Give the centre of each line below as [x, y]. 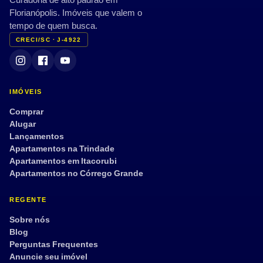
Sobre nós [30, 220]
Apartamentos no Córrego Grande [76, 173]
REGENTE [28, 200]
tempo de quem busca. [53, 26]
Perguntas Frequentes [54, 245]
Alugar [23, 124]
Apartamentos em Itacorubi [63, 161]
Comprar [26, 112]
